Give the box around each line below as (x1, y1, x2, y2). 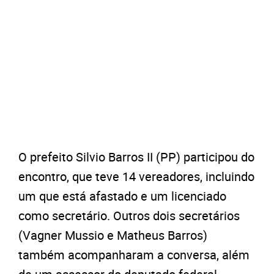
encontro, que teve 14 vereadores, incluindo (18, 168, 254, 185)
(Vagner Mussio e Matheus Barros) (18, 227, 207, 244)
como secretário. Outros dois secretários (18, 207, 240, 224)
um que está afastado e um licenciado (18, 188, 226, 205)
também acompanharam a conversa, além (18, 246, 250, 264)
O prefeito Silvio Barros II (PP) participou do (18, 149, 254, 166)
